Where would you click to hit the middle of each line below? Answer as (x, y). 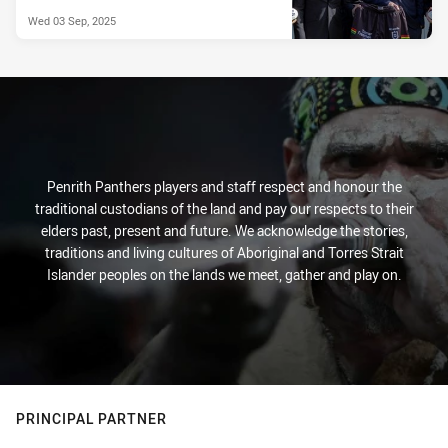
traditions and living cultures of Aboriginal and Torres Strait (224, 252)
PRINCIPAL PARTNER (91, 418)
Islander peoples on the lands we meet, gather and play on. (224, 274)
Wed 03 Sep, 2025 (72, 21)
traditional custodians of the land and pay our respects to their (224, 208)
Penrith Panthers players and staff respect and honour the (224, 186)
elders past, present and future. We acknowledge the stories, (224, 230)
